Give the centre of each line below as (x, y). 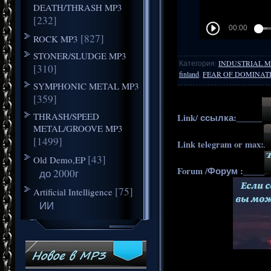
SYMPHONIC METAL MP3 (86, 86)
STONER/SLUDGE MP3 (80, 55)
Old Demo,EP (59, 159)
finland (189, 73)
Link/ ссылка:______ (220, 117)
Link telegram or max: (220, 144)
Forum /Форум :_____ (221, 171)
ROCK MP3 (55, 38)
